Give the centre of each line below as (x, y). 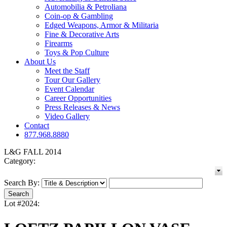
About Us (40, 62)
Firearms (59, 44)
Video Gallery (67, 117)
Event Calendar (69, 89)
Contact (37, 126)
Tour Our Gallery (72, 80)
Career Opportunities (78, 98)
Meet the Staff (67, 71)
